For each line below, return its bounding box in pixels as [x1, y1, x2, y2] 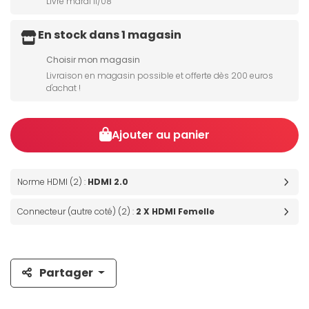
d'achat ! [46, 82, 81, 94]
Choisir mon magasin [46, 54, 140, 66]
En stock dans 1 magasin [38, 27, 181, 43]
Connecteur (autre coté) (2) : [17, 206, 136, 218]
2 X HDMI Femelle [136, 206, 215, 218]
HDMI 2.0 [88, 176, 128, 188]
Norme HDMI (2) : [17, 176, 88, 188]
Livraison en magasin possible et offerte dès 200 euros [46, 70, 273, 82]
